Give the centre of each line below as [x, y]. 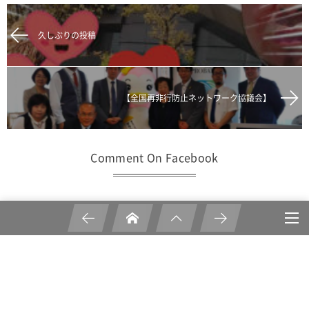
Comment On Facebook [154, 158]
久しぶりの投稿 [67, 36]
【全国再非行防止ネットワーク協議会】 [197, 98]
